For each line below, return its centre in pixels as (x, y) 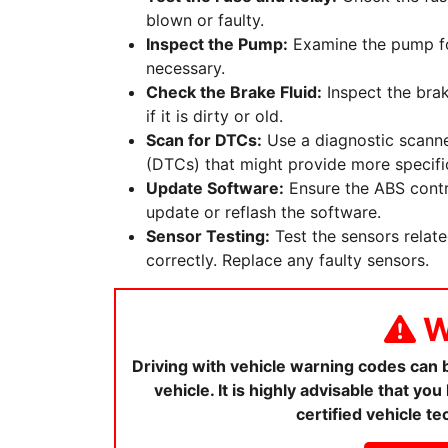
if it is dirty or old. (214, 116)
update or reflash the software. (263, 212)
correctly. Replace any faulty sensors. (287, 260)
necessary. (185, 68)
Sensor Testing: (208, 236)
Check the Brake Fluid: (234, 92)
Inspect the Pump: (217, 44)
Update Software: (215, 188)
